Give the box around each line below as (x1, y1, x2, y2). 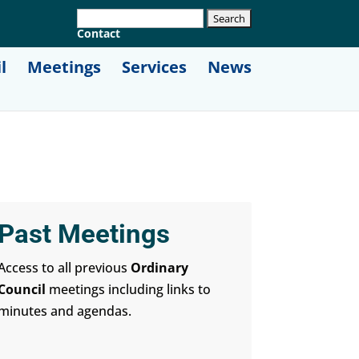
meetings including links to (45, 280, 211, 298)
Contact (76, 25, 120, 41)
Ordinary (130, 258, 188, 276)
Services (121, 56, 187, 78)
